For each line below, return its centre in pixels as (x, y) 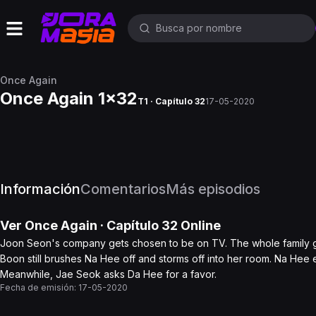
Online (199, 225)
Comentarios (123, 189)
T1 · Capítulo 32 (171, 101)
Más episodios (213, 189)
